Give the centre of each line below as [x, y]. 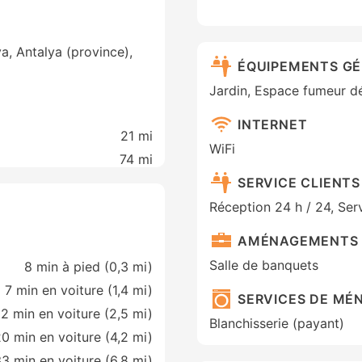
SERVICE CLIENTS [299, 182]
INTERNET [273, 124]
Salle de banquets [264, 265]
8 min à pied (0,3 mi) [88, 267]
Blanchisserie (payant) [277, 324]
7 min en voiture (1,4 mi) [79, 290]
